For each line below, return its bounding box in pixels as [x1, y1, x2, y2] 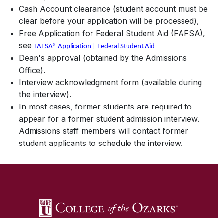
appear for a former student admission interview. [19, 114, 199, 124]
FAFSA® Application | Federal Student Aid [34, 43, 155, 50]
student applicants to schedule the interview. [19, 138, 182, 148]
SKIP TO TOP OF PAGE [76, 150, 145, 158]
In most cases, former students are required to [19, 102, 192, 111]
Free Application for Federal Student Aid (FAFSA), [19, 28, 205, 38]
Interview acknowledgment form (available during [19, 77, 202, 87]
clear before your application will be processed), [19, 16, 199, 26]
